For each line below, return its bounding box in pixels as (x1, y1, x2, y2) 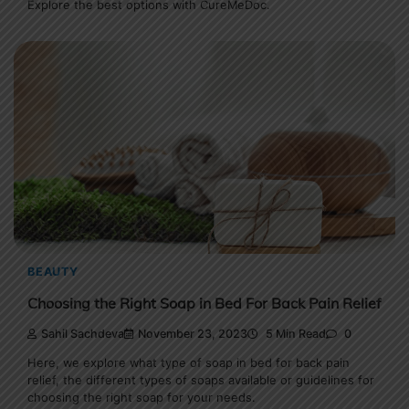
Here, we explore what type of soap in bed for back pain (27, 355, 350, 371)
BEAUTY (27, 264, 79, 278)
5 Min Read (263, 327, 326, 341)
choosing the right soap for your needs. (27, 390, 256, 405)
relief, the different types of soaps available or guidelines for (27, 372, 374, 388)
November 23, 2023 (138, 327, 247, 341)
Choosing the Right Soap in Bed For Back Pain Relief (27, 293, 381, 312)
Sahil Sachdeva (41, 327, 124, 341)
